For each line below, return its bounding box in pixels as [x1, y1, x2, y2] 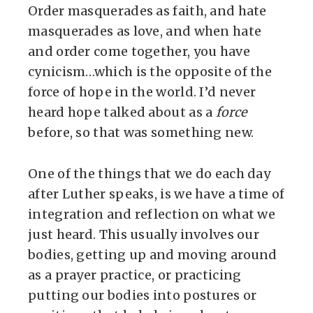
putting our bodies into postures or [28, 287, 257, 303]
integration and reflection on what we [28, 206, 276, 222]
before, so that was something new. [28, 124, 254, 140]
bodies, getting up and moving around [28, 247, 277, 263]
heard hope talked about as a [28, 104, 216, 120]
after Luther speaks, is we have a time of [28, 186, 285, 202]
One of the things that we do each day [28, 166, 271, 182]
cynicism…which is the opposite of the [28, 64, 272, 80]
